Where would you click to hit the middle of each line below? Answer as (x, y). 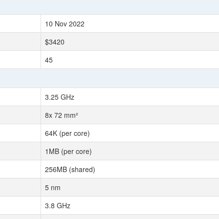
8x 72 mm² (62, 115)
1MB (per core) (68, 151)
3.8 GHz (58, 205)
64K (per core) (67, 133)
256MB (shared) (70, 169)
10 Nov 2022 (65, 23)
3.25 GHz (60, 97)
